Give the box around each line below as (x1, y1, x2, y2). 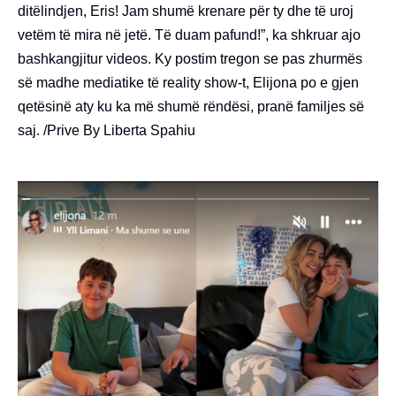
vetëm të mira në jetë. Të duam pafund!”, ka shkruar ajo (18, 27, 361, 42)
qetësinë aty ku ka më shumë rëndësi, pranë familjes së (18, 98, 364, 114)
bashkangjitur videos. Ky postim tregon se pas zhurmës (18, 50, 362, 66)
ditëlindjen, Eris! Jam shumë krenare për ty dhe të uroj (18, 3, 354, 19)
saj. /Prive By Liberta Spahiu (18, 122, 195, 138)
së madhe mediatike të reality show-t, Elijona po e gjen (18, 74, 359, 90)
